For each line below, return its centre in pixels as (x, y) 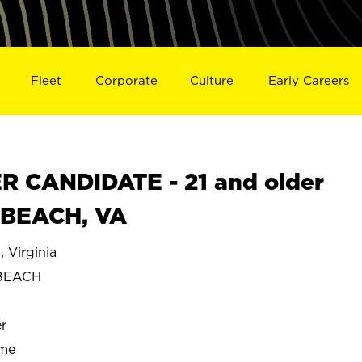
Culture (212, 80)
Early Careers (309, 80)
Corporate (126, 80)
